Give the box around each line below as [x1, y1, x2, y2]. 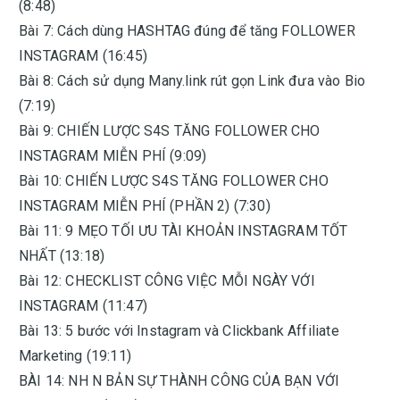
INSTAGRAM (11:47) [19, 297, 147, 314]
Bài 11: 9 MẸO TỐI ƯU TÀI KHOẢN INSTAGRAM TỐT [19, 222, 348, 239]
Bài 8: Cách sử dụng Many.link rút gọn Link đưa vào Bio [19, 72, 366, 89]
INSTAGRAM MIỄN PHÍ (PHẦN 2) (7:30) [19, 197, 271, 214]
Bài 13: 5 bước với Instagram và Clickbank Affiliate [19, 322, 339, 339]
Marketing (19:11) [19, 347, 131, 364]
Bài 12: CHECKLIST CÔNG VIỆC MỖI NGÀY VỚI [19, 272, 315, 289]
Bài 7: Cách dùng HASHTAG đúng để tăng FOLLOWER [19, 22, 355, 39]
